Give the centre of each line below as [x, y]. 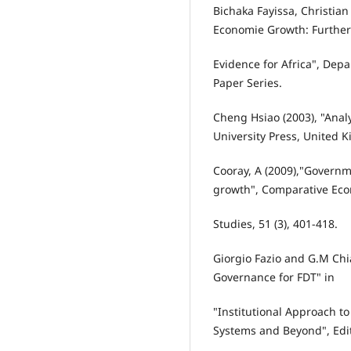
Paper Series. [248, 83]
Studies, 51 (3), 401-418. [275, 224]
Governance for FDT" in [274, 277]
